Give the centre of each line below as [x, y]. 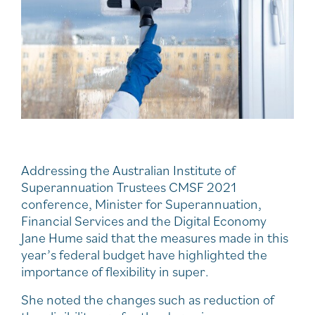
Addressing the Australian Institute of [128, 170]
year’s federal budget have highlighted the [144, 254]
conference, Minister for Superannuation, [141, 204]
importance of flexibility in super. [115, 271]
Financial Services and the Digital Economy [144, 220]
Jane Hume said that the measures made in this [155, 237]
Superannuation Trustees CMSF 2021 [129, 187]
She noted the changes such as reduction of [148, 299]
